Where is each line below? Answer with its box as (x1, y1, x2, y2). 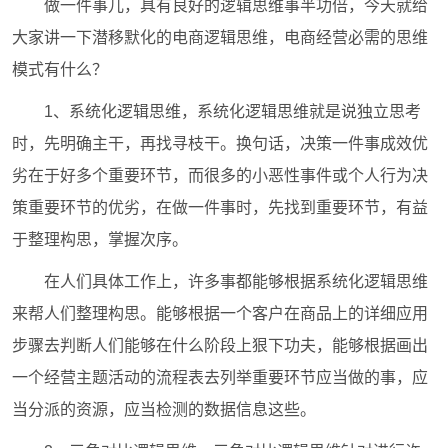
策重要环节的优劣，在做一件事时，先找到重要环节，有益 (12, 198, 429, 216)
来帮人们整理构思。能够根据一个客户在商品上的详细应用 (12, 304, 429, 322)
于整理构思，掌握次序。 (12, 230, 189, 248)
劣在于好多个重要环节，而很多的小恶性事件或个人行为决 (12, 166, 429, 184)
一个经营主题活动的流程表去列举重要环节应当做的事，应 (12, 368, 429, 386)
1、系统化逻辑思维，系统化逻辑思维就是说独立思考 (44, 102, 422, 120)
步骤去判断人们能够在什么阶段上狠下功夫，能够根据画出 (12, 336, 429, 354)
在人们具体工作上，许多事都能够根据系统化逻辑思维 (44, 272, 429, 290)
